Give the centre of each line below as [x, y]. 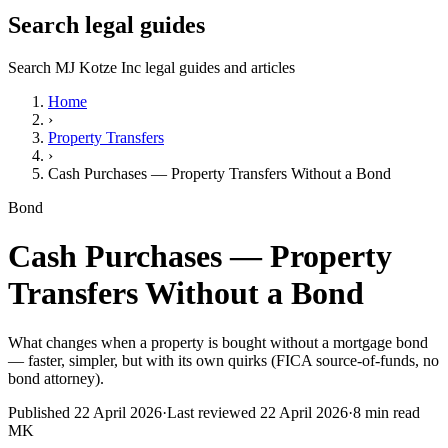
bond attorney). [56, 378]
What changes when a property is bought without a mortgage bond [218, 342]
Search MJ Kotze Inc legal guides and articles [151, 67]
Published [39, 412]
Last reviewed [211, 412]
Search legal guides [106, 24]
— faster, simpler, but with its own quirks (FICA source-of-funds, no [223, 360]
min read [390, 412]
